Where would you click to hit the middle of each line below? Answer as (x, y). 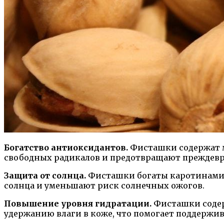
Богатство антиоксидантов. (67, 148)
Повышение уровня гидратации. (78, 204)
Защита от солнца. (46, 176)
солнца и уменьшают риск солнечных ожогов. (104, 186)
